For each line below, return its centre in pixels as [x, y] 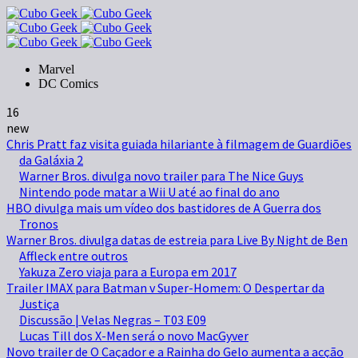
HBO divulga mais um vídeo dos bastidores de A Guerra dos [164, 208]
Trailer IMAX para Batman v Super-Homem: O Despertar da [165, 288]
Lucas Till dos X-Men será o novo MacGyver [134, 336]
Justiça [39, 304]
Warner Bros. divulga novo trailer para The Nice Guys [161, 176]
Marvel [56, 69]
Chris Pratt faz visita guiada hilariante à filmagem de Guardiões [179, 144]
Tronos [39, 224]
